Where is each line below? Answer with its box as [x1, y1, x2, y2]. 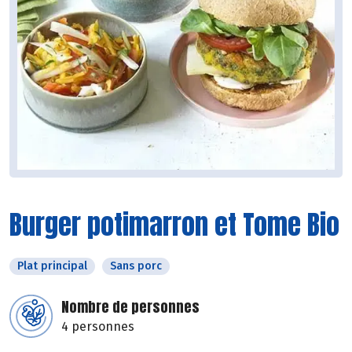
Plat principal [17, 259, 87, 273]
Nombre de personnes [61, 296, 200, 318]
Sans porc [110, 259, 162, 273]
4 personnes [61, 319, 134, 335]
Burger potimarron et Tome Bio [9, 204, 339, 245]
